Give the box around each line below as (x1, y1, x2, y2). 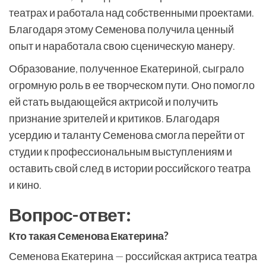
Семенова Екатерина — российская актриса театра (9, 249, 257, 262)
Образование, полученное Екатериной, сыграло (9, 62, 244, 75)
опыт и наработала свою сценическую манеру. (9, 39, 235, 52)
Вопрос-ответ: (9, 204, 131, 225)
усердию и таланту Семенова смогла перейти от (9, 128, 245, 141)
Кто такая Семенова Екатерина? (9, 229, 169, 242)
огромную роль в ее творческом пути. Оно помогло (9, 78, 255, 91)
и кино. (9, 178, 42, 191)
